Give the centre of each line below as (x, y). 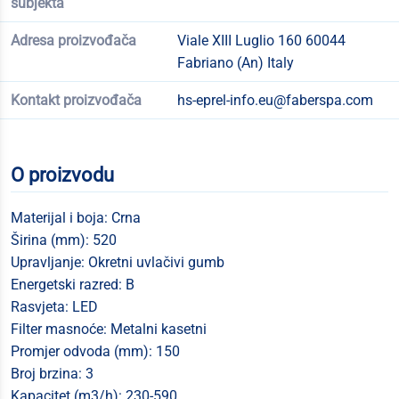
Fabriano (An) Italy (235, 63)
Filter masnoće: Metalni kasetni (109, 329)
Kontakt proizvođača (76, 100)
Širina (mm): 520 (64, 240)
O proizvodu (62, 175)
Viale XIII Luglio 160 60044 (261, 41)
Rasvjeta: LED (54, 307)
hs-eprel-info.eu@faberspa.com (275, 100)
